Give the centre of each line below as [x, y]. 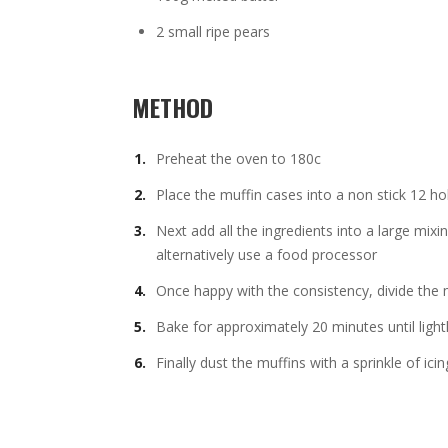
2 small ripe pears [213, 31]
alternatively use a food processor [266, 254]
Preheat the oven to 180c [238, 158]
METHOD [172, 107]
